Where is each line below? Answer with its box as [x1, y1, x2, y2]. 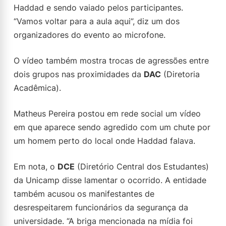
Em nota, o [14, 161, 58, 172]
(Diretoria [161, 69, 200, 79]
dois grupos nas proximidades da [14, 69, 144, 79]
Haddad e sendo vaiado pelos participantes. [14, 3, 183, 13]
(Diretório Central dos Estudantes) [75, 161, 209, 172]
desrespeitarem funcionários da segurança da [14, 202, 188, 212]
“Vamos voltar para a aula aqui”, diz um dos [14, 16, 180, 26]
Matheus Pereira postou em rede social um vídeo [14, 108, 201, 119]
